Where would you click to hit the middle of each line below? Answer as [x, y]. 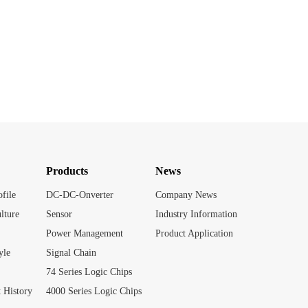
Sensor [59, 214]
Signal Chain [71, 253]
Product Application [194, 233]
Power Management [85, 233]
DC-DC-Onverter [80, 195]
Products [67, 171]
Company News [186, 195]
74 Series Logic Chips [89, 272]
